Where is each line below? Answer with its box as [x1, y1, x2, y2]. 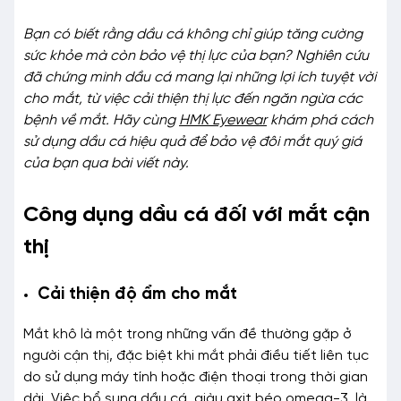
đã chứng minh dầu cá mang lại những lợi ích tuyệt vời [23, 70, 376, 85]
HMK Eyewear [179, 113, 267, 128]
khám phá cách [267, 113, 373, 128]
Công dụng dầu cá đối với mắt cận [23, 203, 370, 226]
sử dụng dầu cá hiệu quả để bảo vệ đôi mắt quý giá [23, 134, 362, 149]
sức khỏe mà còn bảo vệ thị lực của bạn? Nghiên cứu [23, 48, 369, 64]
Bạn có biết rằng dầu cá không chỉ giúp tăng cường [23, 27, 363, 42]
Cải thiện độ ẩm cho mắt [38, 285, 237, 303]
